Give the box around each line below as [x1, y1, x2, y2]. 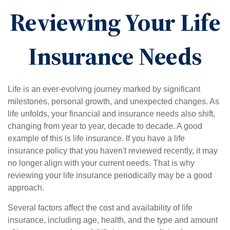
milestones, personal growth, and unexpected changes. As [8, 97, 219, 106]
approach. [8, 183, 44, 192]
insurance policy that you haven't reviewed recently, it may [8, 146, 218, 155]
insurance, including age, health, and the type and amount [8, 216, 218, 224]
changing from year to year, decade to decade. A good [8, 122, 202, 130]
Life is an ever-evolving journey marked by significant [8, 85, 200, 93]
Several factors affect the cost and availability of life [8, 203, 193, 212]
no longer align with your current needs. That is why [8, 159, 195, 167]
